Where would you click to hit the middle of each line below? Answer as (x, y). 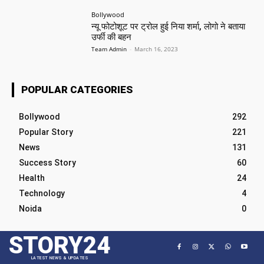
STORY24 (60, 245)
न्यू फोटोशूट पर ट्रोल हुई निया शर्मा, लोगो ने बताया (169, 26)
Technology (42, 193)
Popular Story (46, 132)
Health (32, 178)
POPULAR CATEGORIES (77, 89)
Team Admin (109, 49)
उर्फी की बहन (112, 37)
